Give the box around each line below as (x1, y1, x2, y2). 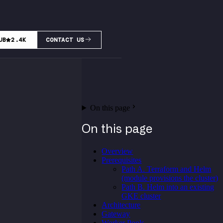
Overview (102, 146, 133, 155)
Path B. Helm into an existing (121, 182, 215, 191)
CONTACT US (46, 36, 85, 44)
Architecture (102, 200, 141, 209)
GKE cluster (121, 191, 161, 200)
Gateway (102, 209, 130, 218)
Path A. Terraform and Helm (121, 164, 212, 173)
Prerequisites (102, 155, 142, 164)
